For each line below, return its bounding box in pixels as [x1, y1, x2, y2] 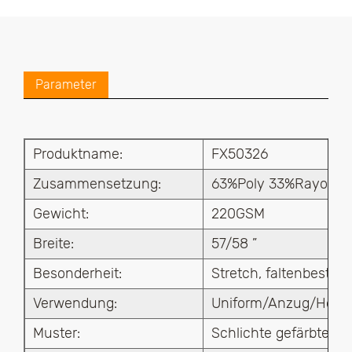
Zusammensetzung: [33, 175, 161, 192]
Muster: [33, 324, 80, 342]
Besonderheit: [33, 265, 122, 282]
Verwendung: [33, 295, 117, 312]
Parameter [35, 77, 97, 92]
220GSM [211, 205, 265, 222]
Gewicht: [33, 205, 89, 222]
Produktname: [33, 145, 123, 163]
